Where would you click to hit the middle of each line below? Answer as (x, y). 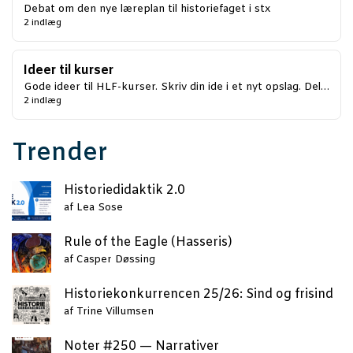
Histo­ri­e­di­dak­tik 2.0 (124, 191)
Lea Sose (100, 208)
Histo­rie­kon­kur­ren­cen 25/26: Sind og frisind (199, 295)
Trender (60, 154)
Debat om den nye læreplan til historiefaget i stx (147, 9)
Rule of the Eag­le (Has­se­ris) (148, 243)
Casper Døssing (116, 260)
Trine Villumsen (115, 312)
